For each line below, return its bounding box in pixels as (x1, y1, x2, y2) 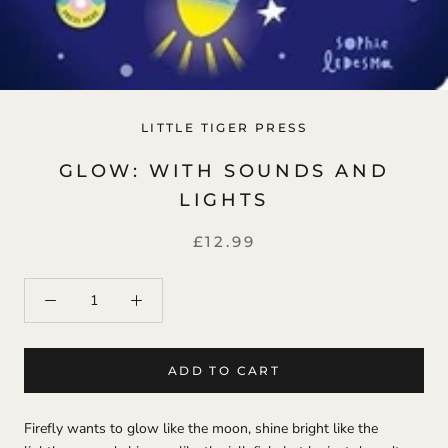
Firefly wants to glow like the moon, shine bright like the (24, 419, 378, 438)
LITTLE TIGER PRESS (140, 120, 308, 135)
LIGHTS (179, 189, 269, 211)
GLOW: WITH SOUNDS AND (58, 160, 390, 182)
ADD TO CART (167, 363, 281, 378)
